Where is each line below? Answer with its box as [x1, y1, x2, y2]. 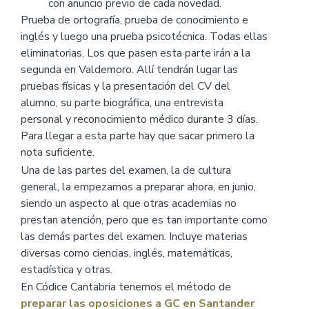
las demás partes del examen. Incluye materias [21, 228, 248, 244]
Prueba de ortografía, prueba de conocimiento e [21, 12, 248, 28]
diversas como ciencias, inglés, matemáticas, [21, 245, 232, 261]
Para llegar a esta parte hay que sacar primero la [21, 128, 255, 144]
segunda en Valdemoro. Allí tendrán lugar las [21, 62, 238, 78]
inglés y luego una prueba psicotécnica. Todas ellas [21, 29, 268, 45]
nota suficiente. [21, 145, 94, 161]
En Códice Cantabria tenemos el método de [21, 279, 231, 295]
